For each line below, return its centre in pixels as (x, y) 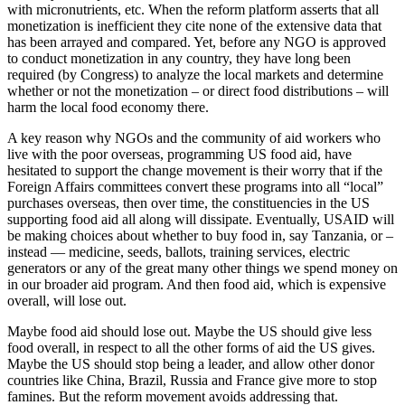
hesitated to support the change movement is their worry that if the (195, 170)
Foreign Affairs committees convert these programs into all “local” (195, 186)
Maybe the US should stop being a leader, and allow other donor (191, 363)
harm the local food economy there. (108, 107)
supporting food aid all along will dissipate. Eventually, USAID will (201, 219)
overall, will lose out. (67, 300)
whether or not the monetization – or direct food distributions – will (198, 90)
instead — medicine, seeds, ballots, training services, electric (179, 251)
